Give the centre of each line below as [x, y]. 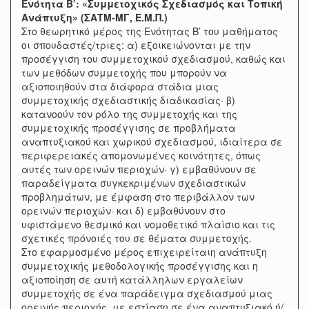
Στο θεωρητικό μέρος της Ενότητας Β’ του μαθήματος [150, 31]
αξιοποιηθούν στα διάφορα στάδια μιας [120, 87]
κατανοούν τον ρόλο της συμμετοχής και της [129, 114]
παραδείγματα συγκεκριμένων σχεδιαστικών [133, 183]
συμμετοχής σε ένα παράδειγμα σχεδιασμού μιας [147, 293]
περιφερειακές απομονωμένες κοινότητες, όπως [141, 156]
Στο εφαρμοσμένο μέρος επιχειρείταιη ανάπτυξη [144, 252]
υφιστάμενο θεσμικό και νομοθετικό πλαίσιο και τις [148, 225]
